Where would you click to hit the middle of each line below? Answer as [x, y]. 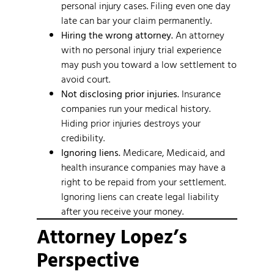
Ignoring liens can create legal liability [140, 196]
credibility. [83, 137]
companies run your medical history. [136, 108]
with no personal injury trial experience [141, 49]
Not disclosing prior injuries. [120, 93]
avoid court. [86, 79]
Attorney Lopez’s [112, 236]
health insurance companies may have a [143, 167]
